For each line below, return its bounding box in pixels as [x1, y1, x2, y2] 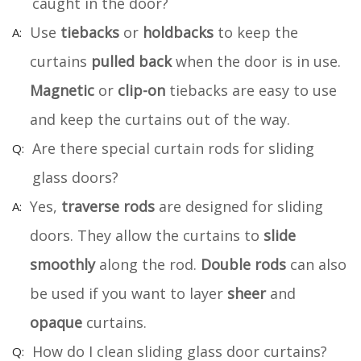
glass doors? [32, 167, 118, 187]
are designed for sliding [155, 196, 323, 216]
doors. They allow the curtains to [30, 225, 263, 245]
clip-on [118, 80, 165, 100]
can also [286, 254, 346, 274]
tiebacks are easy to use [165, 80, 337, 100]
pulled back [91, 51, 172, 71]
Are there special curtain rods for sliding [32, 138, 314, 158]
